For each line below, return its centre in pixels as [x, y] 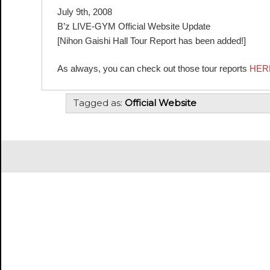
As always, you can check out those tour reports [153, 68]
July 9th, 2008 [84, 11]
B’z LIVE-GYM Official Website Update [133, 26]
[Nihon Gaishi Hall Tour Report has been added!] [151, 40]
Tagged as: [99, 102]
